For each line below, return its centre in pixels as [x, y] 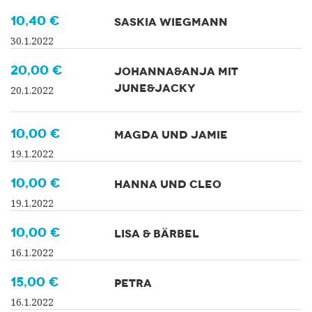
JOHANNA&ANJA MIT [177, 71]
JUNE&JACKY [155, 88]
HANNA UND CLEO [168, 184]
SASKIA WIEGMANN [171, 22]
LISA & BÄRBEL [157, 233]
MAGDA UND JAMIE [171, 134]
